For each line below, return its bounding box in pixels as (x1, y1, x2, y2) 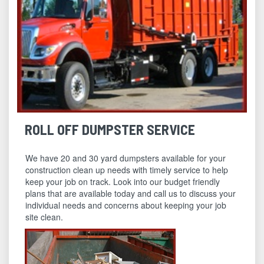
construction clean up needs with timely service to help (25, 164, 229, 176)
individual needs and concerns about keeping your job (25, 199, 227, 212)
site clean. (25, 211, 64, 223)
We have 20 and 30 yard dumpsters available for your (25, 152, 226, 164)
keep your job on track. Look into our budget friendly (25, 176, 220, 188)
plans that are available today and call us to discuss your (25, 187, 236, 200)
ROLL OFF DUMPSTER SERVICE (25, 121, 196, 138)
